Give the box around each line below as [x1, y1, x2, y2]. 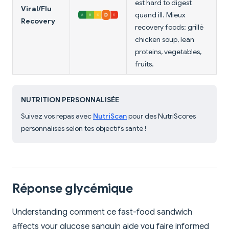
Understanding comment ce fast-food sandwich [12, 207, 192, 218]
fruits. [135, 59, 154, 69]
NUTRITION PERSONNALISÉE [21, 95, 119, 105]
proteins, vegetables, [135, 47, 201, 57]
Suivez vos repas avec [21, 111, 93, 121]
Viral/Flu [21, 4, 52, 14]
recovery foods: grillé [135, 22, 203, 32]
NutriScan [93, 111, 127, 121]
